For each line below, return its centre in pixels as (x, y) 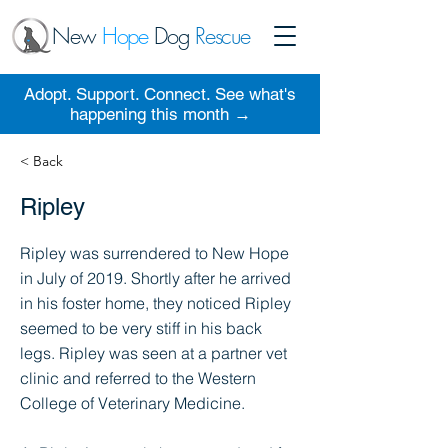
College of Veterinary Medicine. (132, 403)
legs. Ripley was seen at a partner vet (153, 353)
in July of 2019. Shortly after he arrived (155, 278)
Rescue (222, 36)
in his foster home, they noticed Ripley (155, 303)
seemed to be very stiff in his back (141, 328)
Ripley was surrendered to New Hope (154, 253)
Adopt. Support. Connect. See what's (160, 94)
